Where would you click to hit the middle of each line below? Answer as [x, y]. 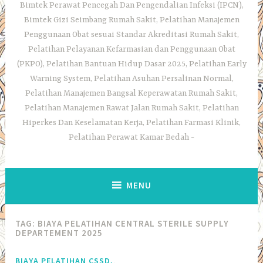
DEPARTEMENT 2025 [59, 233]
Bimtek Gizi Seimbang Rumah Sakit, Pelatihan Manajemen [131, 20]
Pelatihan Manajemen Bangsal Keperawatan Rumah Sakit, [131, 94]
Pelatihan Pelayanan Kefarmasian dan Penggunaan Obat [131, 50]
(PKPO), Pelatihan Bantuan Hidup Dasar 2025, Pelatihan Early [131, 64]
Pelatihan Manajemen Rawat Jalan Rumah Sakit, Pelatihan [131, 108]
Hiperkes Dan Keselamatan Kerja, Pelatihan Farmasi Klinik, [131, 123]
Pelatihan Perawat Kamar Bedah [129, 138]
